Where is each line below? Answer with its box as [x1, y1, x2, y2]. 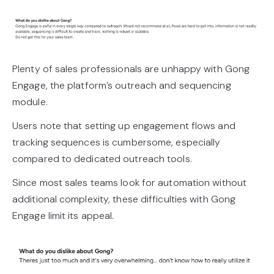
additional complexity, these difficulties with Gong [12, 193, 236, 206]
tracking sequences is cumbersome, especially [12, 136, 221, 149]
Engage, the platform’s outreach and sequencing [12, 79, 231, 92]
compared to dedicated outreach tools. [12, 152, 194, 166]
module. [12, 95, 50, 109]
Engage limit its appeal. [12, 209, 117, 223]
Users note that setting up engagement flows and [12, 119, 235, 133]
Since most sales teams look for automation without [12, 176, 247, 190]
